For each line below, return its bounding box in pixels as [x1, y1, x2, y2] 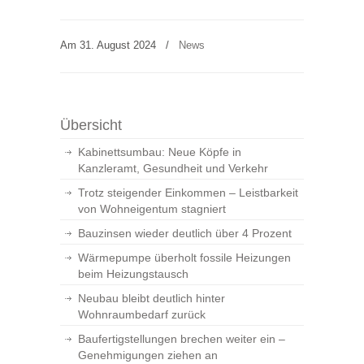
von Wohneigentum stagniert [78, 202, 226, 215]
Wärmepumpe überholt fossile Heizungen [78, 251, 291, 264]
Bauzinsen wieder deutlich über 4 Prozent [78, 227, 292, 240]
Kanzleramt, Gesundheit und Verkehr [78, 162, 268, 175]
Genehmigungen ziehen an [78, 349, 218, 362]
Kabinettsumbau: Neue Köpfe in [78, 145, 241, 158]
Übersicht [60, 117, 122, 133]
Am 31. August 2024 [60, 39, 159, 51]
